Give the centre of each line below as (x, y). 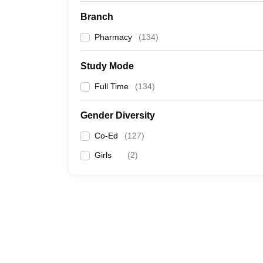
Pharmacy (113, 37)
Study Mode (107, 66)
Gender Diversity (118, 115)
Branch (97, 17)
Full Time (112, 86)
